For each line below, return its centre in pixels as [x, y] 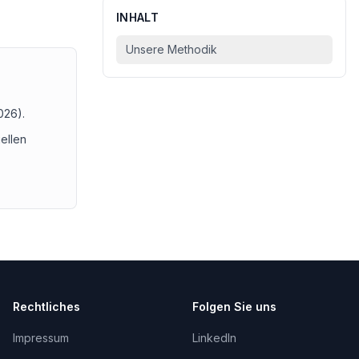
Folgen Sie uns [234, 307]
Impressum [41, 338]
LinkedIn [214, 338]
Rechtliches [46, 307]
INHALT [138, 17]
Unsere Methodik [171, 49]
